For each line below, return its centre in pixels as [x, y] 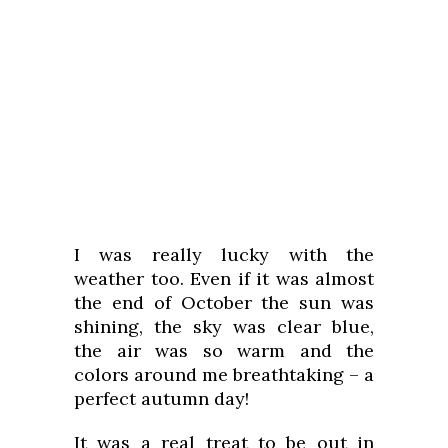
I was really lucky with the [224, 254]
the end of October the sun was [224, 302]
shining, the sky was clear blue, [224, 326]
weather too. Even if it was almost [224, 278]
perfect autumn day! [161, 398]
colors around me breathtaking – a [224, 374]
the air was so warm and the [224, 350]
